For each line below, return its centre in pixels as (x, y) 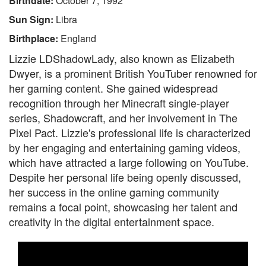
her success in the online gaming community (114, 192)
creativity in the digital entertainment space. (112, 221)
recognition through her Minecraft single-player (119, 103)
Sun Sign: (32, 19)
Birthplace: (35, 38)
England (78, 38)
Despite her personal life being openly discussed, (125, 177)
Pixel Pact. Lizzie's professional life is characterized (130, 132)
